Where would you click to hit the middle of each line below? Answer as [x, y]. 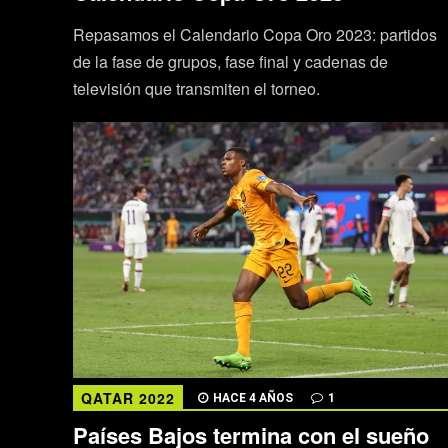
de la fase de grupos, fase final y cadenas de [230, 62]
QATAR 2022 [127, 397]
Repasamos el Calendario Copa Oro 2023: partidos [254, 35]
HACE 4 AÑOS [252, 397]
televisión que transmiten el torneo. [196, 89]
